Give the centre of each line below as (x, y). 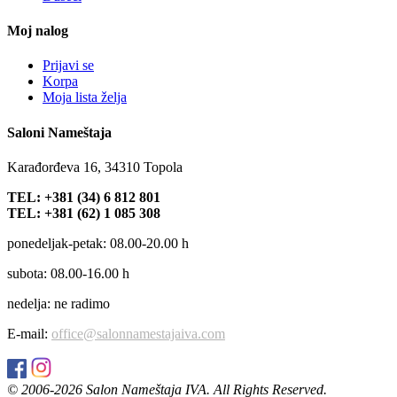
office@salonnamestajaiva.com (138, 334)
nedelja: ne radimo (58, 304)
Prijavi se (68, 66)
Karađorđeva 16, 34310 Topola (95, 167)
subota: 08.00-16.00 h (68, 273)
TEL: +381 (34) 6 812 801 (84, 197)
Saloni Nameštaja (59, 132)
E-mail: (29, 334)
